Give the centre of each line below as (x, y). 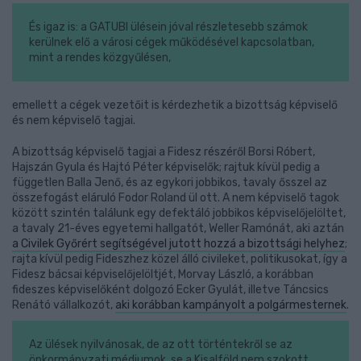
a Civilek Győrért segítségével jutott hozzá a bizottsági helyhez (178, 244)
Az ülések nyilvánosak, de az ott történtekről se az (160, 344)
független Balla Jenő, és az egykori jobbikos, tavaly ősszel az (170, 183)
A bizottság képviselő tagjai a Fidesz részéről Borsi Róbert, (164, 152)
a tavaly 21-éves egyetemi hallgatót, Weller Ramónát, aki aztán (178, 228)
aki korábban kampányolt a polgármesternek (231, 305)
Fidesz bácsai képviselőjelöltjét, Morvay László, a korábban (163, 274)
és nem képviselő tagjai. (74, 120)
